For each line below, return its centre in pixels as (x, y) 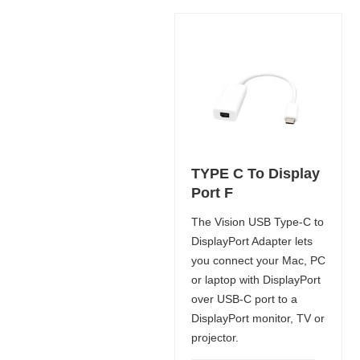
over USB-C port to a (244, 299)
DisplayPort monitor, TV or (258, 318)
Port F (212, 192)
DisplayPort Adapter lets (252, 241)
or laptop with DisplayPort (256, 279)
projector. (215, 337)
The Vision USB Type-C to (257, 221)
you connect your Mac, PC (258, 260)
